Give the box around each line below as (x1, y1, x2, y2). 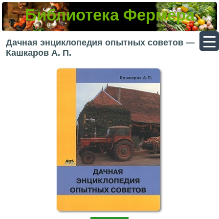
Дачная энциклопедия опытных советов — (6, 38, 195, 48)
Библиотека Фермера (24, 6, 195, 24)
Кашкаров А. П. (6, 48, 72, 58)
